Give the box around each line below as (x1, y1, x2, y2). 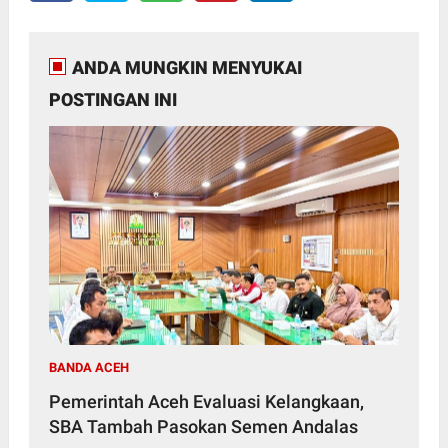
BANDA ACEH (48, 360, 129, 376)
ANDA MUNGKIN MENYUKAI (71, 57, 302, 79)
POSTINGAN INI (48, 89, 177, 111)
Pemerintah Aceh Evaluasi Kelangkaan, (48, 391, 364, 413)
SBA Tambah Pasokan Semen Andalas (48, 416, 358, 438)
